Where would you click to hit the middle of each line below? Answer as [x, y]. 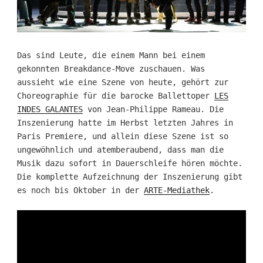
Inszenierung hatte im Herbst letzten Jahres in [125, 123]
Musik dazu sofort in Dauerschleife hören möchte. [129, 163]
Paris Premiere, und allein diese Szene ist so [122, 136]
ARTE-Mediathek [176, 190]
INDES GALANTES [50, 109]
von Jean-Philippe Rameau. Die [153, 109]
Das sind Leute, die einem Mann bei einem [111, 55]
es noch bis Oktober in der [80, 190]
